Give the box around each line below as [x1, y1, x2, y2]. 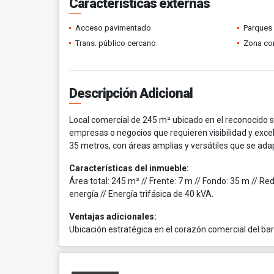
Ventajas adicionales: [69, 212, 157, 221]
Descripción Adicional [69, 86, 193, 101]
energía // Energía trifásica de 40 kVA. [69, 189, 213, 199]
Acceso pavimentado [75, 23, 151, 32]
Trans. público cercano [75, 39, 156, 48]
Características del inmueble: [69, 163, 189, 173]
